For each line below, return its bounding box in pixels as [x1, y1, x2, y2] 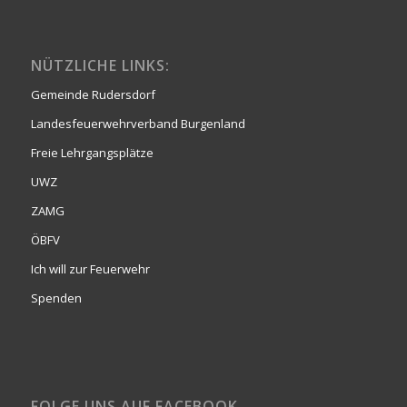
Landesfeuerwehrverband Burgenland [30, 115, 245, 133]
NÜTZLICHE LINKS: [30, 55, 170, 76]
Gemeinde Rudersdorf [30, 86, 155, 104]
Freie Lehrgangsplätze [30, 144, 154, 162]
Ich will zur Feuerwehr [30, 261, 150, 278]
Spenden [30, 290, 82, 307]
